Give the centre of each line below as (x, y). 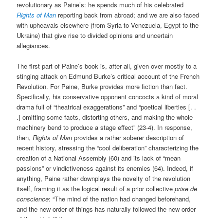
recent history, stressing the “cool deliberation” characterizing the (108, 148)
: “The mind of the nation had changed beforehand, (120, 199)
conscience (33, 199)
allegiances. (34, 46)
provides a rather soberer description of (128, 138)
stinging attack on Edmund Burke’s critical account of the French (108, 76)
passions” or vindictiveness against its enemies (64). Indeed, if (105, 168)
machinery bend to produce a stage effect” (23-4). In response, (105, 127)
